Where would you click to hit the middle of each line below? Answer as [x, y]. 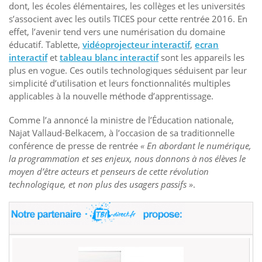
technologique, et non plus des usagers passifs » [101, 184]
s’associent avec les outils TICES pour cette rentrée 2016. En [128, 19]
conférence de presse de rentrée [75, 145]
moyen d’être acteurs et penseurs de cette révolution [109, 171]
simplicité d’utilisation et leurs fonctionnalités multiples [120, 83]
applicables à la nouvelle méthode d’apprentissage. [111, 96]
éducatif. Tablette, [46, 44]
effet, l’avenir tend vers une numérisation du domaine [117, 32]
